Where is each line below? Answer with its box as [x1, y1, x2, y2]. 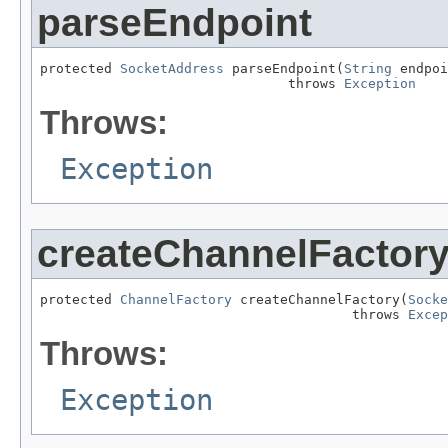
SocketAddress [120, 60, 224, 76]
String [344, 60, 392, 76]
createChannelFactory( [232, 291, 408, 307]
